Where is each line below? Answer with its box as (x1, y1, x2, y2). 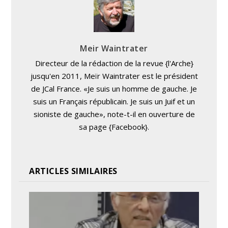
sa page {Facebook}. (79, 122, 149, 132)
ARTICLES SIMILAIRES (29, 165, 118, 177)
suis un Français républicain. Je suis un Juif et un (33, 96, 195, 107)
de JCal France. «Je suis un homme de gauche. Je (31, 83, 197, 94)
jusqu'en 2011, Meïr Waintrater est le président (30, 71, 198, 81)
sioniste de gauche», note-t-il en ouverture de (33, 109, 195, 120)
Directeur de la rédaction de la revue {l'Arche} (35, 58, 193, 69)
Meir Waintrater (80, 43, 148, 54)
